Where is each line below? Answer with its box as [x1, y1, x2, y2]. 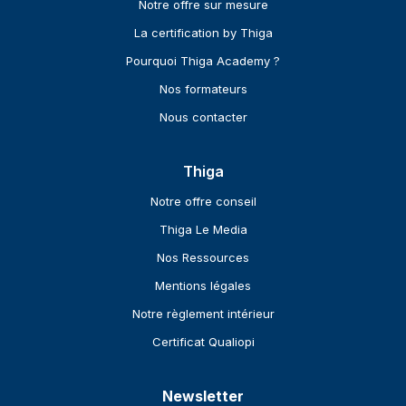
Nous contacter [159, 110, 247, 125]
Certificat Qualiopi [151, 334, 255, 350]
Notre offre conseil [150, 194, 256, 209]
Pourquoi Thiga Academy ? [126, 53, 280, 69]
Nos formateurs [159, 82, 247, 97]
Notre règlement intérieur [131, 306, 275, 322]
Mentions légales [155, 278, 251, 294]
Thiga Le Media [159, 222, 247, 237]
